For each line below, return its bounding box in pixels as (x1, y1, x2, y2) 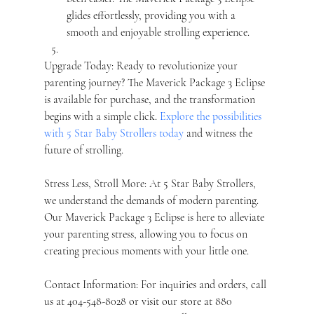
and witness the (183, 125, 255, 140)
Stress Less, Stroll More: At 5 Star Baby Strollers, (43, 176, 259, 191)
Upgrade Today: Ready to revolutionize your (43, 58, 240, 73)
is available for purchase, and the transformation (43, 92, 258, 107)
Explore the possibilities (159, 109, 264, 123)
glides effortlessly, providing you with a (66, 8, 238, 22)
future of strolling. (43, 142, 123, 157)
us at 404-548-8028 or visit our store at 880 (43, 294, 235, 308)
